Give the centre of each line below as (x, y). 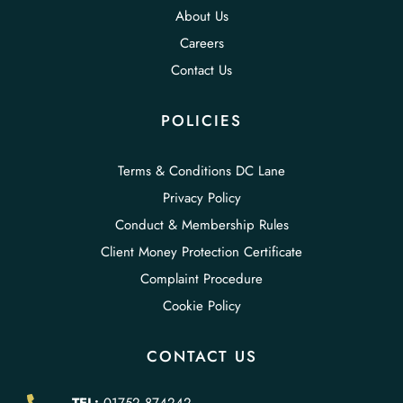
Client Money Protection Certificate (201, 252)
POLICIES (201, 121)
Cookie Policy (201, 306)
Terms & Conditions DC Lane (201, 171)
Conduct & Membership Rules (201, 225)
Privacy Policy (201, 198)
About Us (201, 17)
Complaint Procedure (201, 279)
